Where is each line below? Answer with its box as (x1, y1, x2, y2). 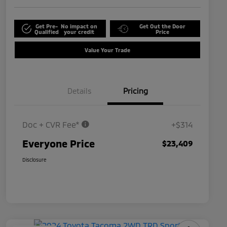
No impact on (60, 22, 97, 29)
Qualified (34, 28, 59, 35)
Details (67, 86, 92, 96)
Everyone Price (22, 137, 95, 150)
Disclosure (22, 157, 47, 163)
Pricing (123, 86, 148, 96)
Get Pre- (35, 22, 58, 29)
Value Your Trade (85, 47, 130, 54)
